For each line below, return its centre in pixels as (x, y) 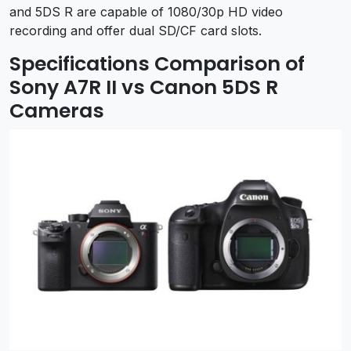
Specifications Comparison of (157, 63)
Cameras (57, 110)
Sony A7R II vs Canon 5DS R (144, 87)
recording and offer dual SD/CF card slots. (136, 30)
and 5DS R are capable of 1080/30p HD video (146, 11)
